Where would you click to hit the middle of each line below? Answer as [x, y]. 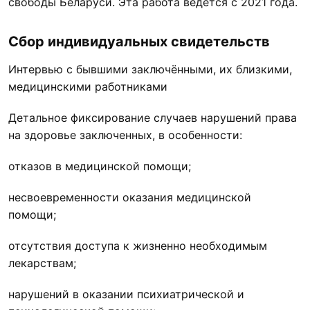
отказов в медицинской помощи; [100, 166]
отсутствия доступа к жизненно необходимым [138, 245]
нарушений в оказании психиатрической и [126, 294]
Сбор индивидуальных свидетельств [139, 41]
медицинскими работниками [88, 86]
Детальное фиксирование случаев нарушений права [153, 117]
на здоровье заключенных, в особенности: [125, 135]
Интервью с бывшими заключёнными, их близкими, [150, 69]
